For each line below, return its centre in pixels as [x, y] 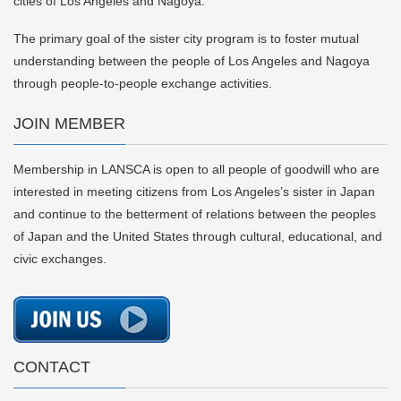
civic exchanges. [60, 258]
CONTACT [52, 367]
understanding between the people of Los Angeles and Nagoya [192, 61]
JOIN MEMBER [69, 123]
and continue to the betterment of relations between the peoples [195, 213]
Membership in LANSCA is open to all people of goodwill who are [196, 169]
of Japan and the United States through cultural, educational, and [198, 236]
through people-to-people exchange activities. [143, 84]
